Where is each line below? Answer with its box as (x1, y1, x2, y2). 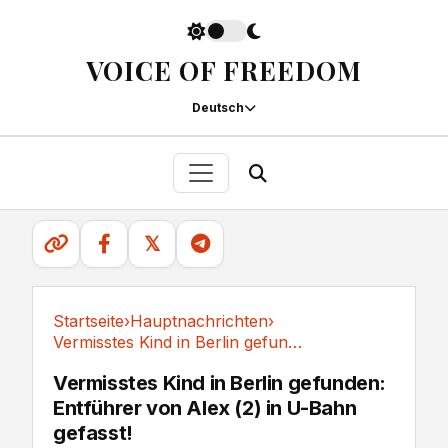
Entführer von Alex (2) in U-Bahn (53, 396, 357, 420)
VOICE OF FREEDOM (86, 53, 362, 88)
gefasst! (53, 421, 133, 445)
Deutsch (192, 100, 244, 115)
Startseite (53, 311, 124, 331)
